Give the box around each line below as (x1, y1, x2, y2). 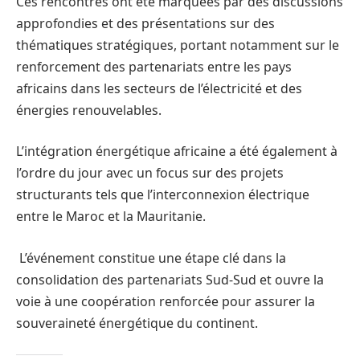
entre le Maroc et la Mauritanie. (16, 207, 206, 226)
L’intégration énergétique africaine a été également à (16, 142, 337, 161)
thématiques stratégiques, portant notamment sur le (16, 35, 339, 54)
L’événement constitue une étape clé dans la (16, 249, 286, 268)
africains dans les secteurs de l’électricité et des (16, 79, 302, 97)
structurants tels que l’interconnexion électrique (16, 186, 309, 204)
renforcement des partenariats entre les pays (16, 57, 292, 76)
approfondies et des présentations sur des (16, 14, 275, 32)
